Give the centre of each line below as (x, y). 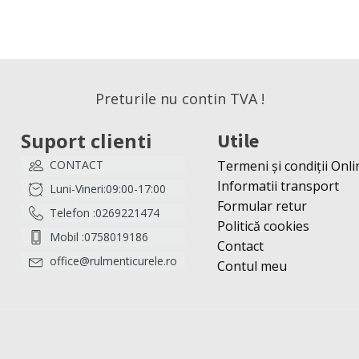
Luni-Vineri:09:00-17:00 (108, 189)
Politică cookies (263, 226)
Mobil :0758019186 (99, 237)
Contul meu (252, 266)
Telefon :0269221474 (105, 213)
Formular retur (262, 206)
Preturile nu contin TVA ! (179, 99)
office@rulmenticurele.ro (113, 261)
